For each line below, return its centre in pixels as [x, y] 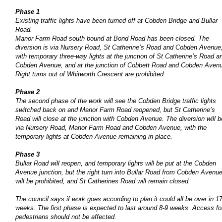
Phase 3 [28, 154]
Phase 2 [28, 92]
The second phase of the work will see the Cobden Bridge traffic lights [116, 101]
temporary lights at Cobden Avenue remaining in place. [94, 136]
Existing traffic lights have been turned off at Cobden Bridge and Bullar [116, 20]
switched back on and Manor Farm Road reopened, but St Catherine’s [115, 110]
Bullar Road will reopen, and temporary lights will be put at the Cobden [116, 163]
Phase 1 [28, 11]
